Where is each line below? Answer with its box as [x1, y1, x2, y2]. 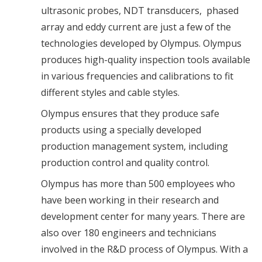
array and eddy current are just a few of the [41, 20, 231, 33]
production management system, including [41, 139, 228, 153]
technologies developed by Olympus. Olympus [41, 36, 242, 50]
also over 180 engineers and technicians [41, 226, 216, 239]
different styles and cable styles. [41, 85, 180, 99]
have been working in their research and [41, 193, 219, 206]
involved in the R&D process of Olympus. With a [41, 242, 248, 256]
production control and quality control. [41, 156, 209, 169]
